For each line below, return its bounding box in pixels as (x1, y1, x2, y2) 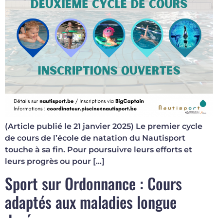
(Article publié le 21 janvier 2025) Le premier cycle (5, 122, 202, 131)
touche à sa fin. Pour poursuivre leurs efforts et (5, 145, 192, 155)
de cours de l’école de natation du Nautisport (5, 133, 185, 143)
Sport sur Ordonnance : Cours (5, 172, 182, 195)
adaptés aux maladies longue (5, 190, 177, 214)
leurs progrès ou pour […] (5, 157, 105, 166)
